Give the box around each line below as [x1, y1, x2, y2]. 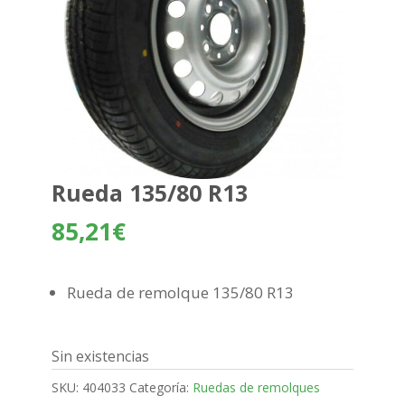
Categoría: [128, 379, 193, 397]
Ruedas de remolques [192, 379, 320, 397]
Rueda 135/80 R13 [51, 177, 248, 209]
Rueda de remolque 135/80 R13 [66, 282, 294, 304]
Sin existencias [51, 346, 149, 367]
